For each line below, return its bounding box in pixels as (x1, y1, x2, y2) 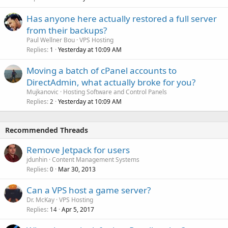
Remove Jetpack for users (26, 144, 130, 156)
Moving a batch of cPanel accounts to (26, 64, 177, 76)
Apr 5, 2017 (62, 205, 94, 214)
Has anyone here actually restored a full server (26, 12, 217, 24)
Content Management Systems (52, 155, 139, 164)
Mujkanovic (26, 87, 59, 96)
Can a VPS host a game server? (26, 184, 151, 196)
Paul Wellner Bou (26, 35, 75, 44)
